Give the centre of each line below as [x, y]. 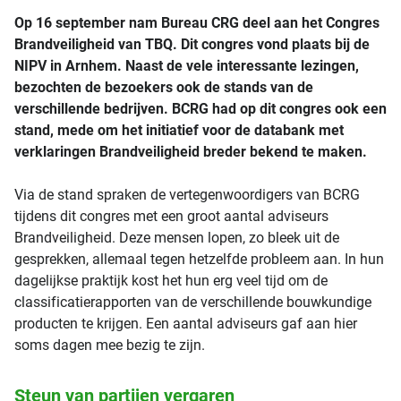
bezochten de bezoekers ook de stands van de [164, 87]
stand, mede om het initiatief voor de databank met [179, 130]
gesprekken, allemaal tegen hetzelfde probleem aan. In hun [199, 259]
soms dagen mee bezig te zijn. [110, 345]
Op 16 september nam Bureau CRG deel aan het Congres [197, 23]
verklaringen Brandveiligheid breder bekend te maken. [191, 152]
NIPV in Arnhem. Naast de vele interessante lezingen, [187, 66]
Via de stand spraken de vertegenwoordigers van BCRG [187, 195]
